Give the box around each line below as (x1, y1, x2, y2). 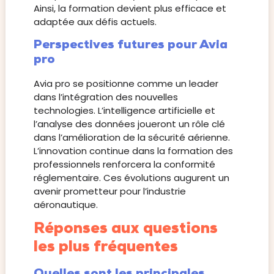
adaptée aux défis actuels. (33, 15, 157, 29)
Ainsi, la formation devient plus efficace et (33, 2, 226, 15)
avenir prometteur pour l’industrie (33, 184, 186, 198)
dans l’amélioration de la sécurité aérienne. (33, 130, 230, 144)
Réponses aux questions (33, 221, 218, 237)
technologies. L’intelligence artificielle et (33, 103, 215, 117)
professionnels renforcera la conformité (33, 157, 215, 171)
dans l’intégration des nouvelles (33, 90, 178, 103)
